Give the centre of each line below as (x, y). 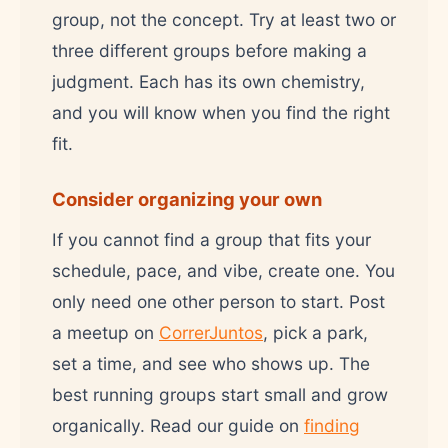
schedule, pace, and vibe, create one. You (223, 270)
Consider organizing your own (187, 198)
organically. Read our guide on (178, 425)
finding (332, 425)
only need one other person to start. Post (218, 301)
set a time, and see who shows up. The (211, 363)
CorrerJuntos (211, 332)
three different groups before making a (209, 50)
